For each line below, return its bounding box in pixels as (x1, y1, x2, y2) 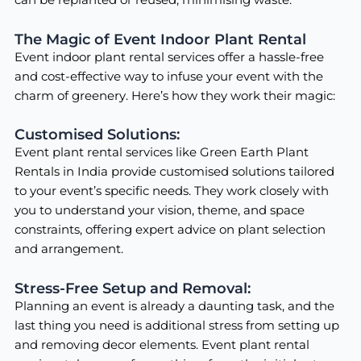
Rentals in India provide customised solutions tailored (14, 164, 334, 180)
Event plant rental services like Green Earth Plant (14, 145, 309, 160)
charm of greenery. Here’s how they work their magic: (14, 88, 335, 103)
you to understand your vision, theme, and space (14, 203, 305, 218)
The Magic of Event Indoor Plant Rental (14, 29, 306, 48)
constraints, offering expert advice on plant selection (14, 222, 326, 238)
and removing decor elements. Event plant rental (14, 337, 309, 352)
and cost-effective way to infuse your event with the (14, 68, 323, 84)
